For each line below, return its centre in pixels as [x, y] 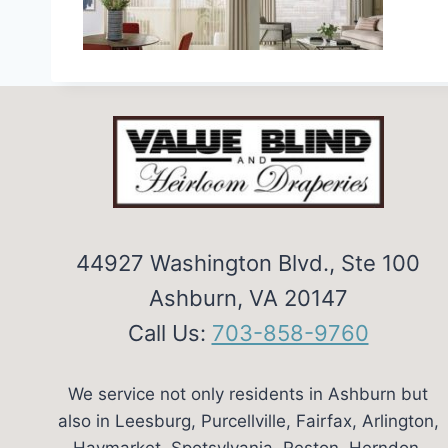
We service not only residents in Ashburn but [248, 394]
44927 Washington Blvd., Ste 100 [248, 263]
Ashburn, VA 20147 [248, 298]
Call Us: [169, 333]
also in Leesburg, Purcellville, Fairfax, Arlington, [248, 421]
